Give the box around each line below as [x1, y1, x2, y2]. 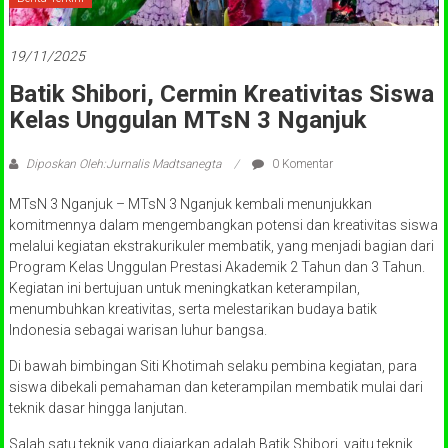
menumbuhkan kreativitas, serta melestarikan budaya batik [8, 300, 377, 317]
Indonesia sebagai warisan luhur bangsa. [8, 321, 267, 338]
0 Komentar [268, 156, 333, 171]
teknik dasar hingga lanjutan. [8, 399, 187, 416]
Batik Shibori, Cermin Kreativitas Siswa [8, 79, 434, 108]
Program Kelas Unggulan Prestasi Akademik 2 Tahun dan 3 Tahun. [8, 258, 425, 275]
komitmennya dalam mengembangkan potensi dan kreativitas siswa [8, 216, 438, 233]
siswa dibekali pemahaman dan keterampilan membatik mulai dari [8, 378, 423, 395]
